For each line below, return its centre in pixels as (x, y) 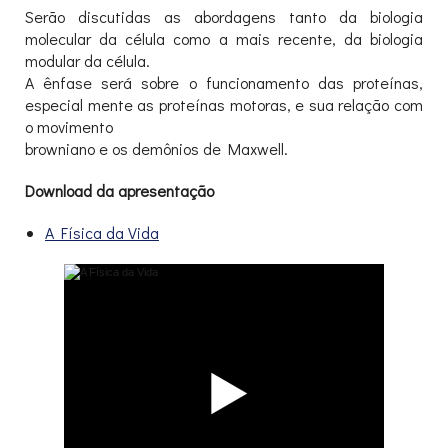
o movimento (69, 126)
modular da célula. (87, 60)
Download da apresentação (119, 190)
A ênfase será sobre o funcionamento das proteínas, (224, 82)
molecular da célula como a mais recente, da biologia (224, 38)
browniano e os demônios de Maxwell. (156, 148)
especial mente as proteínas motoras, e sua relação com (224, 104)
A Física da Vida (102, 232)
